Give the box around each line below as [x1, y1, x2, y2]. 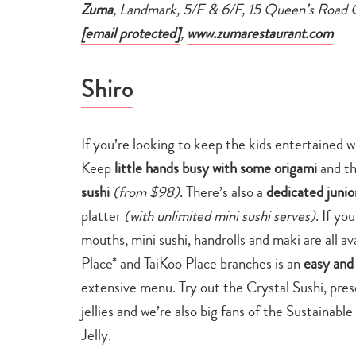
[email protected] [81, 21, 180, 44]
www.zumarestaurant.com [187, 21, 333, 44]
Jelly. [81, 323, 111, 346]
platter [81, 204, 124, 226]
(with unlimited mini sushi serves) [124, 204, 315, 226]
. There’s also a [180, 180, 266, 203]
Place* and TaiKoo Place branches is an [81, 252, 304, 274]
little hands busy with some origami [114, 157, 317, 179]
